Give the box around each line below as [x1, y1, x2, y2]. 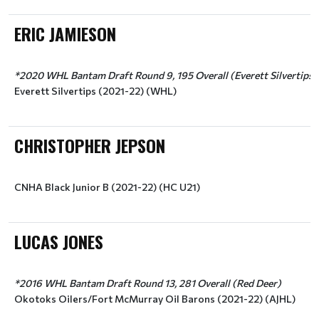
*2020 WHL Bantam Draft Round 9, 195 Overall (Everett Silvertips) [14, 69, 317, 81]
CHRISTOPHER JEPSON [14, 132, 165, 158]
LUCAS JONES [14, 229, 103, 254]
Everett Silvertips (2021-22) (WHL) [14, 85, 177, 97]
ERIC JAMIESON [14, 21, 116, 46]
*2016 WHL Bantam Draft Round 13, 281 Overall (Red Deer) [14, 277, 281, 289]
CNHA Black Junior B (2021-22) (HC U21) [14, 181, 200, 193]
